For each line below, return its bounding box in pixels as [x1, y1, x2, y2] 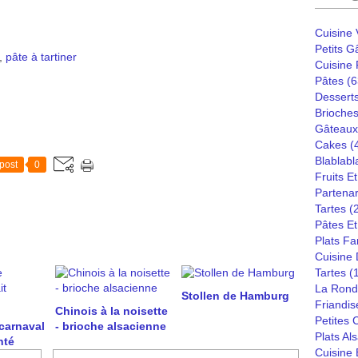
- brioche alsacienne [55, 320, 166, 332]
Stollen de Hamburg [181, 289, 289, 302]
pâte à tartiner [6, 50, 77, 63]
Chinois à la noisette [55, 304, 168, 317]
